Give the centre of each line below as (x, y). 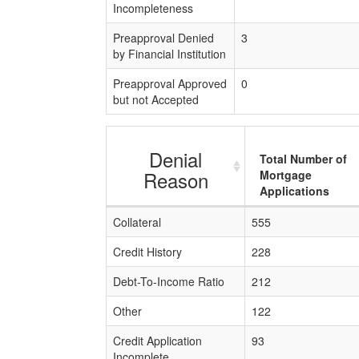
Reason (175, 180)
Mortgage (286, 175)
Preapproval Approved (170, 83)
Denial (175, 159)
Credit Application (157, 341)
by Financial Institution (169, 54)
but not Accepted (156, 99)
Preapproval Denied (163, 38)
